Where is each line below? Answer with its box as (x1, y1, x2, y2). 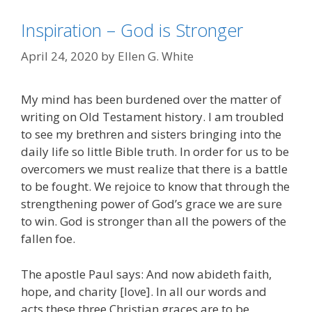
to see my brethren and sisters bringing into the (21, 126, 281, 143)
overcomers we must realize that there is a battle (21, 161, 288, 178)
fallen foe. (21, 231, 75, 247)
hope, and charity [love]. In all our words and (21, 283, 267, 299)
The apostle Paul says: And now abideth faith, (21, 265, 272, 282)
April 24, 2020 (21, 48, 98, 65)
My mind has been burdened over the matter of (21, 91, 281, 108)
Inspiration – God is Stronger (21, 17, 243, 42)
